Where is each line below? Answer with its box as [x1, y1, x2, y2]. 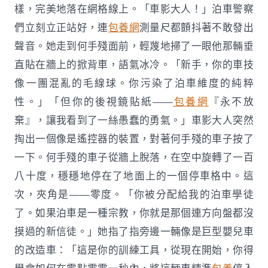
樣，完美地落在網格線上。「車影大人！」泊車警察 [14, 2, 254, 16]
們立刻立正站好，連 [14, 20, 108, 35]
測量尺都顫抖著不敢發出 [139, 20, 254, 35]
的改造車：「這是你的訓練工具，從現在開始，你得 [14, 243, 254, 257]
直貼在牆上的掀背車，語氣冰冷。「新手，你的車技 [14, 57, 254, 72]
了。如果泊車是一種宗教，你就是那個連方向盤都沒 [14, 206, 254, 220]
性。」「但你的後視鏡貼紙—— [14, 95, 173, 109]
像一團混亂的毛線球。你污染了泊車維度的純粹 [14, 76, 254, 90]
